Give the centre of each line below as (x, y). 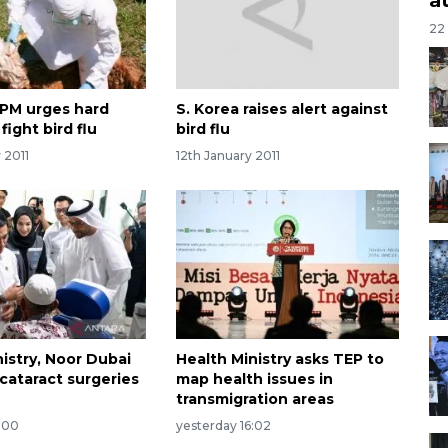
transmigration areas (254, 398)
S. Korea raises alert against (281, 109)
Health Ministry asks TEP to (279, 358)
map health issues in (254, 378)
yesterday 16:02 (223, 425)
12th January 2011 (227, 155)
